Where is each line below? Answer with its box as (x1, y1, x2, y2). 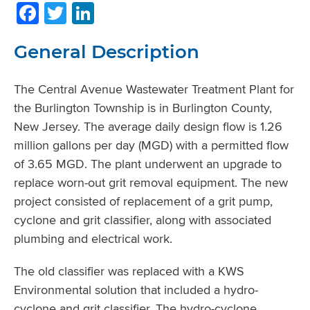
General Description (14, 40, 199, 63)
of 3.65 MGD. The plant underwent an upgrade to (14, 154, 282, 172)
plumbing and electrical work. (14, 229, 172, 247)
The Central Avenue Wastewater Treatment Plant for (14, 80, 294, 98)
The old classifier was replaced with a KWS (14, 262, 244, 280)
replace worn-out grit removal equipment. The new (14, 173, 288, 191)
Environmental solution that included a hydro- (14, 280, 258, 298)
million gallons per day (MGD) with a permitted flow (14, 136, 289, 154)
